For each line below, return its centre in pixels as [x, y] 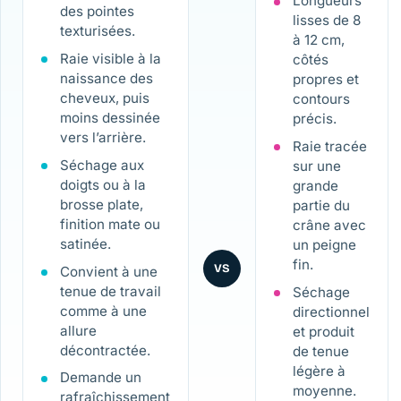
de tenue [320, 351]
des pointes [97, 12]
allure [78, 330]
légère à [319, 371]
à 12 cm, [318, 40]
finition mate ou [110, 224]
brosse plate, [101, 204]
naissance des [106, 79]
